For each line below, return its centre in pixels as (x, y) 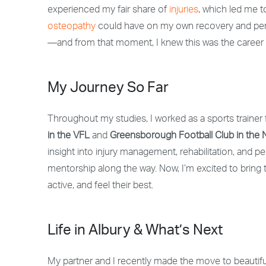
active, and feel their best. (100, 186)
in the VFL (69, 137)
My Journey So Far (108, 89)
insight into (72, 153)
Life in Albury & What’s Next (135, 232)
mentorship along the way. (102, 170)
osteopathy (72, 27)
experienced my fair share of (108, 11)
